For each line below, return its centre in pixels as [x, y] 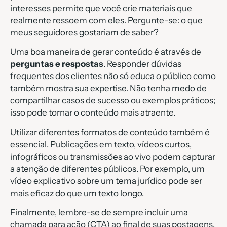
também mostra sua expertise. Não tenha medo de [108, 88]
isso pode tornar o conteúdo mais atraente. [93, 113]
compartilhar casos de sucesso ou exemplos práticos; [113, 101]
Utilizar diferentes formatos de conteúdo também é [110, 132]
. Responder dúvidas [142, 64]
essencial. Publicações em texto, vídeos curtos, [101, 144]
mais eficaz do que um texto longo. [77, 193]
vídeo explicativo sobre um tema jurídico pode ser [106, 181]
